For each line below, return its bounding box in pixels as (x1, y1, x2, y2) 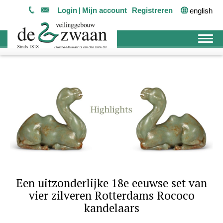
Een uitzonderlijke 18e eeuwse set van (16, 175, 207, 191)
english (190, 6, 213, 15)
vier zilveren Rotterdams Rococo (28, 188, 195, 204)
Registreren (132, 5, 173, 14)
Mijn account (82, 5, 127, 14)
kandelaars (84, 200, 139, 216)
